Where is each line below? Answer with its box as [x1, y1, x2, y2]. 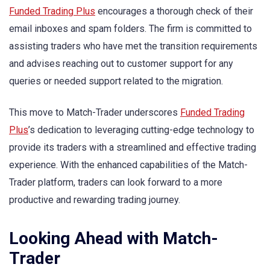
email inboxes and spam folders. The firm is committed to [9, 22, 252, 34]
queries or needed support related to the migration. [9, 75, 223, 87]
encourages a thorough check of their [95, 5, 253, 17]
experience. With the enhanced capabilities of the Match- [9, 159, 248, 171]
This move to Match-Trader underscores [9, 106, 180, 118]
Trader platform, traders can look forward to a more [9, 176, 222, 188]
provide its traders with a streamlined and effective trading [9, 141, 256, 153]
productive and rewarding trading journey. [9, 193, 180, 206]
